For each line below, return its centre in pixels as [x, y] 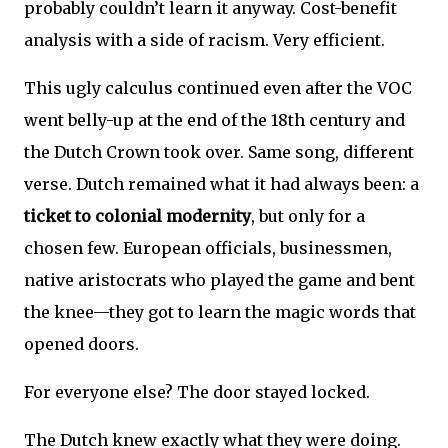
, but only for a [308, 216]
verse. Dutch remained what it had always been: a [221, 184]
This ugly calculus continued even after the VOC [218, 88]
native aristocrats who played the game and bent [219, 280]
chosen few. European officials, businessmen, [208, 248]
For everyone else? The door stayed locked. [197, 392]
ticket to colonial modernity [137, 216]
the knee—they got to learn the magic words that [220, 312]
